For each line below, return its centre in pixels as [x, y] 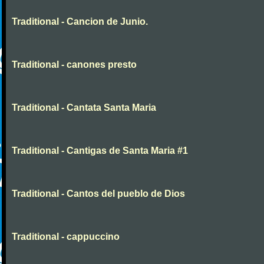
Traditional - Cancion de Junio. [80, 22]
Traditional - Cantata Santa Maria [84, 108]
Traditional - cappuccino [66, 237]
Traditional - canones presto [74, 65]
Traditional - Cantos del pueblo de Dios [98, 194]
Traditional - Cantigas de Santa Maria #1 [100, 151]
